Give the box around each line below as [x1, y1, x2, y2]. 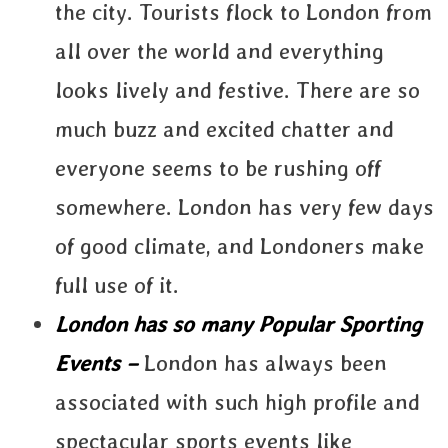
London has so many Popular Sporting [55, 311, 422, 337]
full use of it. [55, 272, 185, 298]
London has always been [144, 350, 387, 376]
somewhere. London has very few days [55, 194, 434, 220]
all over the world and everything [55, 38, 384, 64]
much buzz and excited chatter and [55, 116, 394, 142]
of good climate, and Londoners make [55, 233, 424, 259]
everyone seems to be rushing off [55, 155, 381, 181]
